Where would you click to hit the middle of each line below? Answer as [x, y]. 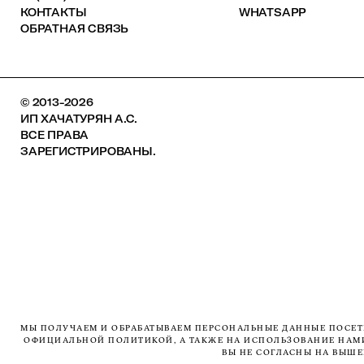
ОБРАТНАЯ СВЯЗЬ [75, 28]
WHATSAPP [273, 12]
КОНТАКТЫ [54, 12]
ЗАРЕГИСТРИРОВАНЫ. [88, 151]
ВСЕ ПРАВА [55, 135]
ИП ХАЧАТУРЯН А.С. [79, 119]
